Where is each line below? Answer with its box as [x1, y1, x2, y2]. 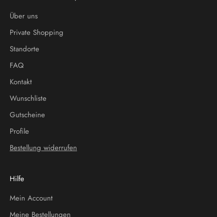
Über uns [10, 10, 38, 21]
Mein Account [10, 192, 53, 203]
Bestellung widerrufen [10, 142, 77, 153]
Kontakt [10, 76, 32, 87]
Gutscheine [10, 109, 45, 120]
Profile [10, 125, 29, 137]
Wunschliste [10, 93, 46, 104]
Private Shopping [10, 27, 63, 38]
